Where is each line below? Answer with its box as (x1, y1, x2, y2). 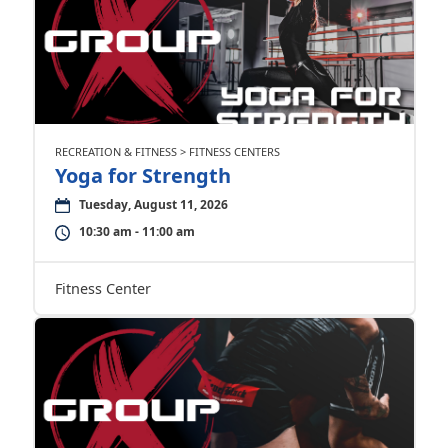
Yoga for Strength (54, 162, 231, 189)
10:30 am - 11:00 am (78, 223, 195, 240)
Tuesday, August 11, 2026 (78, 196, 228, 213)
